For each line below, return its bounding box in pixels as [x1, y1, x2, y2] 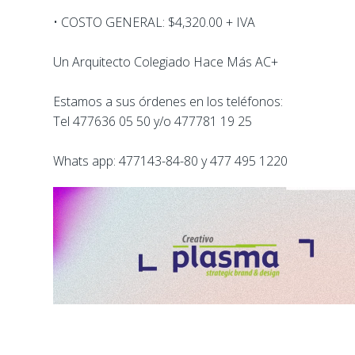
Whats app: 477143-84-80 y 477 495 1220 [53, 152, 288, 170]
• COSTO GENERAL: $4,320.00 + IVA [53, 13, 255, 32]
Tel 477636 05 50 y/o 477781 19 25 [53, 113, 252, 131]
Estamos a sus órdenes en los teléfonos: [53, 93, 283, 111]
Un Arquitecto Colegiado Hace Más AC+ [53, 53, 278, 71]
